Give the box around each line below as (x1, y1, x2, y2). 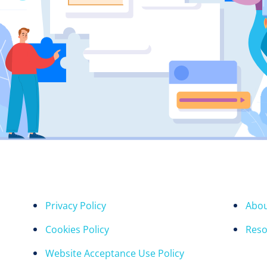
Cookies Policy (45, 223, 109, 236)
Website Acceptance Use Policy (45, 247, 184, 260)
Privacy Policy (45, 199, 106, 212)
